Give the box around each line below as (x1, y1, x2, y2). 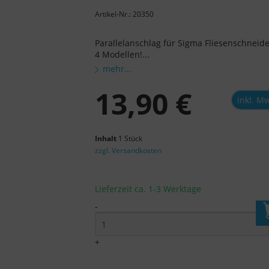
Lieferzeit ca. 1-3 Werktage (95, 183, 202, 195)
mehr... (103, 63, 132, 75)
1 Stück (118, 133, 143, 144)
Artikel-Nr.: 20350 (95, 9, 154, 20)
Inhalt (95, 133, 119, 144)
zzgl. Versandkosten (95, 145, 162, 156)
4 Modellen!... (95, 49, 150, 61)
